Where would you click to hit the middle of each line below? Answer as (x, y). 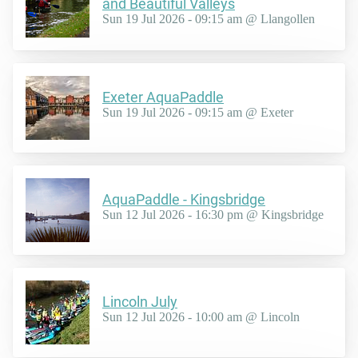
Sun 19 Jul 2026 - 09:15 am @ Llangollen (209, 18)
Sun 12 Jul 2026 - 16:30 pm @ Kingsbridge (213, 215)
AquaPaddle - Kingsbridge (184, 200)
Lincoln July (140, 302)
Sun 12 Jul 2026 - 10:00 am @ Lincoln (201, 317)
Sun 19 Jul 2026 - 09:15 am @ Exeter (198, 113)
